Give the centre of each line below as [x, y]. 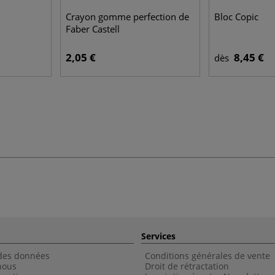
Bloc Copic [236, 17]
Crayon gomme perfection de [127, 17]
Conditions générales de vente [207, 256]
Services [158, 236]
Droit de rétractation [187, 266]
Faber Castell [93, 29]
